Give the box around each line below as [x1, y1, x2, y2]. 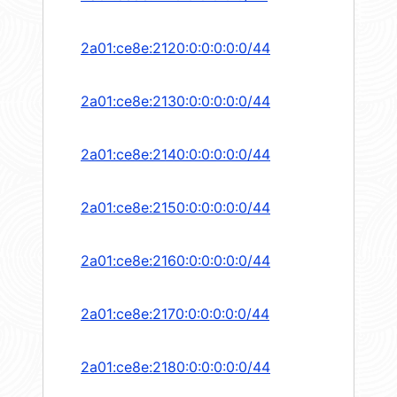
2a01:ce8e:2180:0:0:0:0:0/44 [81, 358, 270, 377]
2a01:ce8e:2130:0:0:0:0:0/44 [81, 92, 270, 111]
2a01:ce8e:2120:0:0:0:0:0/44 [81, 39, 270, 58]
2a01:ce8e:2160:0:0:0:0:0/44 [81, 252, 270, 270]
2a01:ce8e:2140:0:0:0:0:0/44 [81, 145, 270, 164]
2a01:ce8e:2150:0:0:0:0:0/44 [81, 198, 270, 217]
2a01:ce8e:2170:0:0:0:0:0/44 [81, 305, 269, 323]
